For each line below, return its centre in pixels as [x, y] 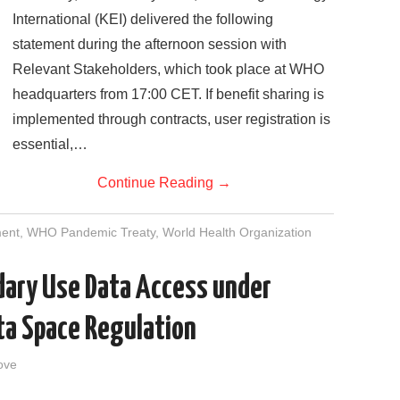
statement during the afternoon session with [150, 44]
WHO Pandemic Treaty [91, 232]
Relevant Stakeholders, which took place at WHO [168, 69]
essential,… [50, 144]
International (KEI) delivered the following [143, 19]
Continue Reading [157, 182]
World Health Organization [237, 232]
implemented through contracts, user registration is [171, 119]
